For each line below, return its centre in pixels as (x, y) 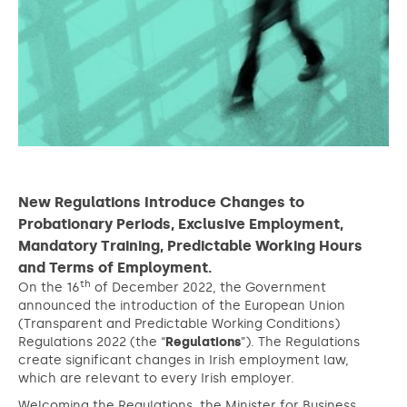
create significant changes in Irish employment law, (184, 360)
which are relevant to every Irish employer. (156, 378)
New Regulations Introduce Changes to (161, 202)
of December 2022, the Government (208, 288)
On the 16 (49, 288)
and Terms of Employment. (115, 268)
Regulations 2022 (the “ (92, 342)
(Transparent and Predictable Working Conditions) (179, 324)
